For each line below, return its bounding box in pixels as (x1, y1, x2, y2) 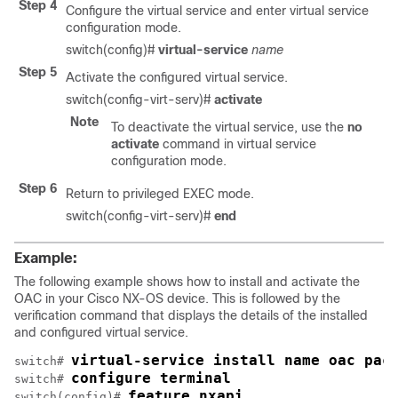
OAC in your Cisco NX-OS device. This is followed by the (14, 291, 340, 306)
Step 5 (19, 65, 57, 79)
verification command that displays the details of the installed (14, 308, 368, 322)
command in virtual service (163, 137, 316, 151)
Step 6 (19, 181, 57, 195)
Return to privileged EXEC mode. (66, 187, 254, 201)
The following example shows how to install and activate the (14, 275, 360, 289)
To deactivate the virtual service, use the (111, 120, 347, 134)
